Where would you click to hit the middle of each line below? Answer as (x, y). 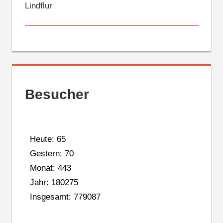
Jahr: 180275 (54, 183)
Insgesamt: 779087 (65, 197)
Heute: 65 (48, 139)
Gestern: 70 (52, 154)
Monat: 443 (50, 168)
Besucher (57, 94)
